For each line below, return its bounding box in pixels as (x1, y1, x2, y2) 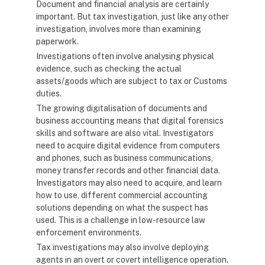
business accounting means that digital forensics (36, 116, 224, 125)
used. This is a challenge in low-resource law (36, 215, 205, 225)
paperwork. (36, 37, 79, 46)
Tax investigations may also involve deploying (36, 243, 209, 252)
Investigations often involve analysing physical (36, 51, 214, 61)
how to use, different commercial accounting (36, 190, 208, 200)
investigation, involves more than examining (36, 24, 201, 34)
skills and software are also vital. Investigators (36, 128, 214, 138)
